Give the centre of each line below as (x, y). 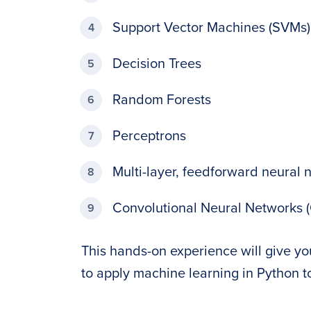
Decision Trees (157, 64)
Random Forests (162, 100)
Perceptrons (149, 136)
